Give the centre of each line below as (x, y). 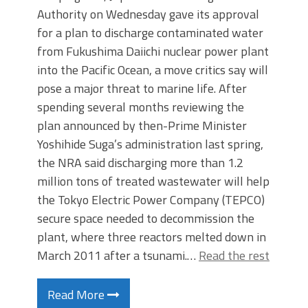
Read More (77, 295)
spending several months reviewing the (141, 107)
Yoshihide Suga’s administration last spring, (150, 144)
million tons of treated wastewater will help (153, 181)
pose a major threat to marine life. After (142, 88)
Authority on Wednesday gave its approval (148, 14)
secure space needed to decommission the (146, 218)
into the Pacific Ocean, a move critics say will (153, 70)
